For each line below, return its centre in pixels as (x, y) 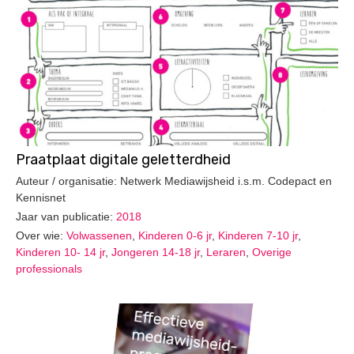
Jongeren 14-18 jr (156, 252)
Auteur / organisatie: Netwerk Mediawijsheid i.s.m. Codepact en (174, 181)
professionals (49, 268)
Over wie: (41, 235)
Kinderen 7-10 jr (258, 235)
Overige (272, 252)
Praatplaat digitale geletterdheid (123, 160)
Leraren (226, 252)
